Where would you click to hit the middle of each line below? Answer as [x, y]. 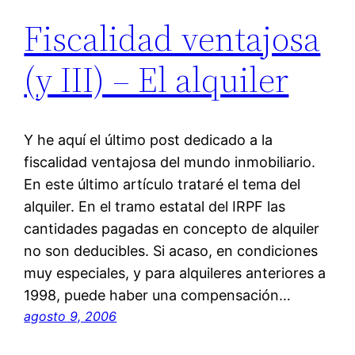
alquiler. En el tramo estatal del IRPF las [155, 207]
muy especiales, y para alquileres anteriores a [175, 273]
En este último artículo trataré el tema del [162, 185]
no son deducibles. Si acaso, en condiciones [171, 251]
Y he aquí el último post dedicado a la [149, 140]
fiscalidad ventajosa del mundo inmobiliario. [170, 162]
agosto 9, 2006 [71, 317]
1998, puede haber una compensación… [158, 296]
